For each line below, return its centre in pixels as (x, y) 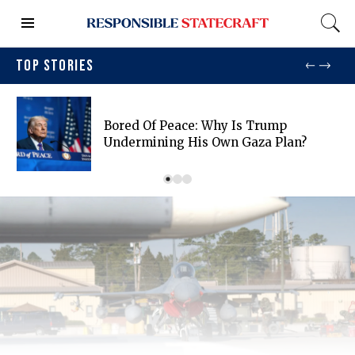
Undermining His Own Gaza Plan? (205, 143)
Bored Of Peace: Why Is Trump (195, 126)
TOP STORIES (55, 66)
